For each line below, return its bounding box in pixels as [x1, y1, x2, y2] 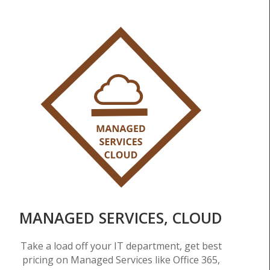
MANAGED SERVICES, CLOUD [19, 207, 223, 228]
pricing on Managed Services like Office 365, [22, 253, 220, 267]
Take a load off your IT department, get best [20, 239, 222, 253]
